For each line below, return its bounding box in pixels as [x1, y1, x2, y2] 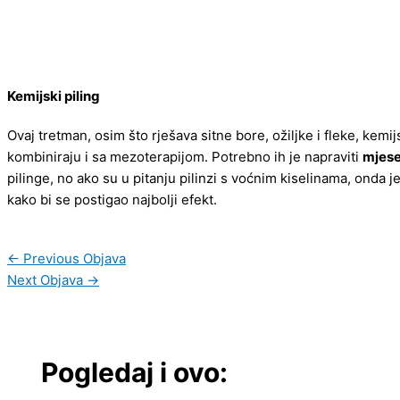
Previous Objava [20, 249, 126, 267]
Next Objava [7, 271, 87, 288]
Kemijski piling [7, 87, 100, 104]
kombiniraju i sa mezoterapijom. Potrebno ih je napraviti [7, 147, 362, 165]
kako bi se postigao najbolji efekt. [7, 190, 217, 208]
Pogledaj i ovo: [40, 356, 228, 389]
